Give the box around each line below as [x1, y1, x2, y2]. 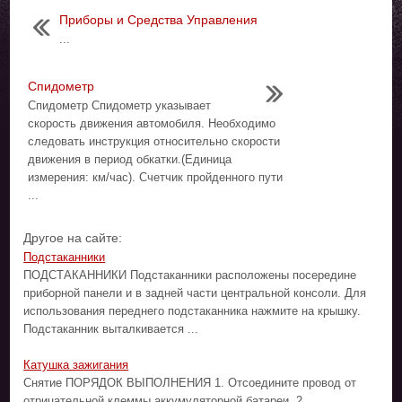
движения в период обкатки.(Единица [28, 152, 232, 166]
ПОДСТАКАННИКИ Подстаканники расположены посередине [23, 267, 357, 282]
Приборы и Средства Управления [59, 12, 258, 27]
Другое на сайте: [23, 230, 123, 245]
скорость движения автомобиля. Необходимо [28, 116, 276, 130]
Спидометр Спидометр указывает [28, 98, 212, 112]
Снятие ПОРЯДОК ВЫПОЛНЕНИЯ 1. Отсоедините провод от [23, 375, 357, 389]
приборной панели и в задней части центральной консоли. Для [23, 285, 367, 300]
